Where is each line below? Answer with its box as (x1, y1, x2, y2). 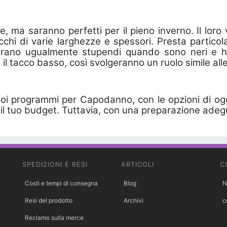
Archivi (124, 196, 143, 204)
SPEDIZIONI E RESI (22, 160, 88, 168)
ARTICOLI (121, 160, 154, 168)
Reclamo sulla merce (25, 213, 84, 221)
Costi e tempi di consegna (25, 179, 98, 187)
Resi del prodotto (25, 196, 72, 204)
